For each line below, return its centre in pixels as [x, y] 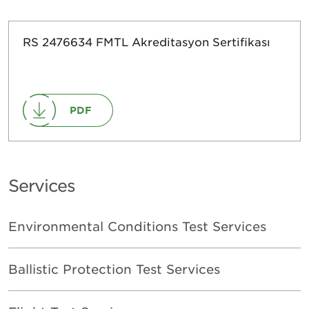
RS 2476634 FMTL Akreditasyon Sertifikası [147, 41]
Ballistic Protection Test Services [114, 269]
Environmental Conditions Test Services [137, 226]
